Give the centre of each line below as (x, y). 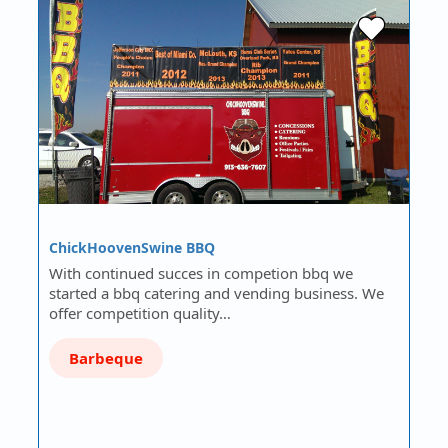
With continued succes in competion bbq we (201, 273)
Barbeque (106, 358)
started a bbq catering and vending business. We (217, 293)
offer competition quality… (140, 313)
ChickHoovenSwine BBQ (132, 248)
